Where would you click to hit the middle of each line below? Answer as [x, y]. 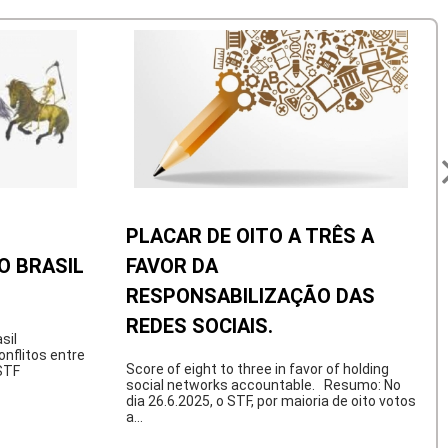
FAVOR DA [172, 266]
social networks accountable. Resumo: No [263, 385]
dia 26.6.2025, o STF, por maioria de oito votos [271, 401]
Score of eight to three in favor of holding [257, 369]
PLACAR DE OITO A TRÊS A [250, 236]
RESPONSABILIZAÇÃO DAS [250, 296]
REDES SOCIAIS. [199, 326]
